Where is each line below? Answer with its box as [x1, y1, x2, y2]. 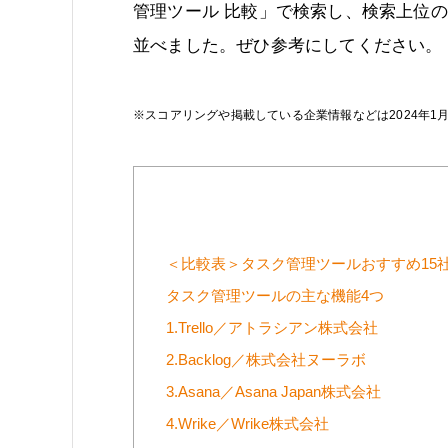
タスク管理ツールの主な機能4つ [166, 288, 384, 305]
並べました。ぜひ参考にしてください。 [133, 36, 443, 55]
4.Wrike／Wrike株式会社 [166, 416, 329, 433]
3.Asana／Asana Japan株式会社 [166, 384, 381, 401]
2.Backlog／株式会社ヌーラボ [166, 352, 366, 369]
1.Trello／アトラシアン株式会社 [166, 320, 378, 337]
